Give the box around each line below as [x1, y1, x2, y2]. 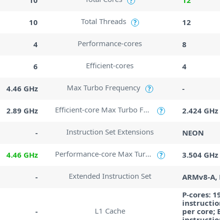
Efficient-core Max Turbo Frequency [143, 105, 150, 114]
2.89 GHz [6, 105, 38, 115]
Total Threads [81, 16, 126, 26]
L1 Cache [94, 205, 125, 216]
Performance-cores [78, 38, 142, 48]
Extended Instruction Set [68, 171, 151, 181]
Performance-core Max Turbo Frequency [145, 149, 152, 159]
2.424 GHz [182, 105, 218, 115]
